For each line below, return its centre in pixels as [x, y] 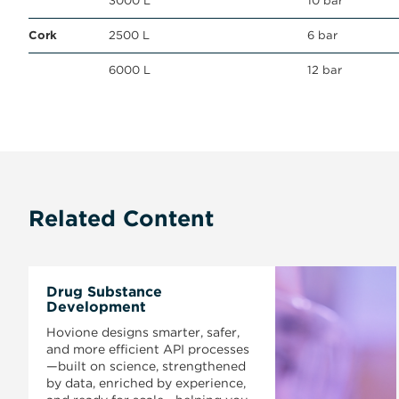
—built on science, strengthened [146, 366]
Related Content [121, 218]
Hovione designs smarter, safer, [143, 332]
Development [96, 307]
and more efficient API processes [148, 349]
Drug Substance [104, 292]
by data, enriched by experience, [146, 383]
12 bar [325, 70]
